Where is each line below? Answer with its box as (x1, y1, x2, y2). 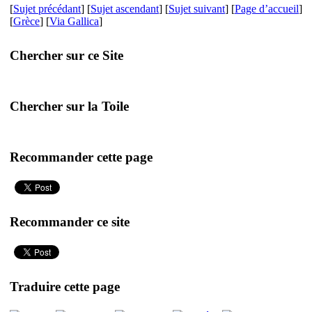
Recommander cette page (10, 149, 153, 164)
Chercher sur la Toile (10, 98, 129, 114)
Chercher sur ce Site (10, 47, 123, 63)
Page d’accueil (235, 3, 299, 15)
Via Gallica (49, 15, 99, 27)
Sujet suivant (169, 3, 225, 15)
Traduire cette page (10, 279, 120, 294)
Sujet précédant (13, 3, 81, 15)
